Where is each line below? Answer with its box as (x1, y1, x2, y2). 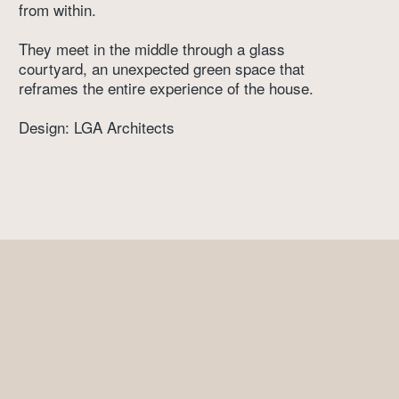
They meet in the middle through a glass (19, 37, 286, 61)
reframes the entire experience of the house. (19, 77, 319, 100)
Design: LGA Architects (19, 116, 175, 139)
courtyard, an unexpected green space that (19, 57, 305, 80)
